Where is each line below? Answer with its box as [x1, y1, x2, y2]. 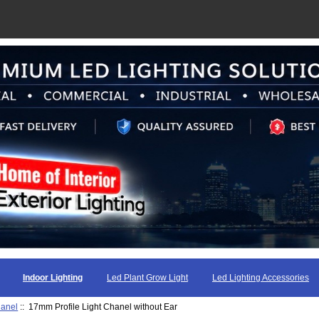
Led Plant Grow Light [107, 273, 188, 283]
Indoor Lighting [23, 273, 83, 283]
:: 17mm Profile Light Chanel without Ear [18, 302, 178, 312]
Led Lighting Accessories [212, 273, 309, 283]
